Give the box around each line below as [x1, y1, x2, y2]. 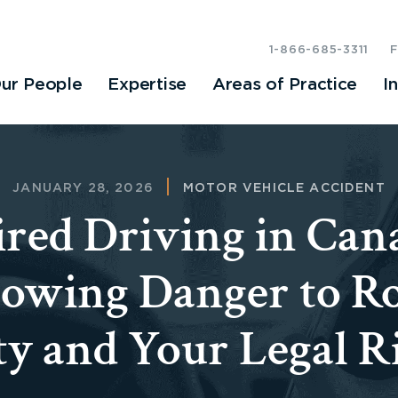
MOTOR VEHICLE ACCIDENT [182, 181, 386, 195]
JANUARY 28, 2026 [12, 181, 154, 195]
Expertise [107, 76, 187, 94]
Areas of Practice [211, 76, 358, 94]
